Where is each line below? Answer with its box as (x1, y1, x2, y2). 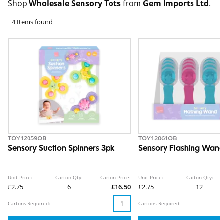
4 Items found (12, 17, 53, 26)
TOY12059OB (8, 134, 47, 143)
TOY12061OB (138, 134, 177, 143)
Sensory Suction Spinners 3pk (8, 145, 114, 153)
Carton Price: (100, 174, 131, 181)
